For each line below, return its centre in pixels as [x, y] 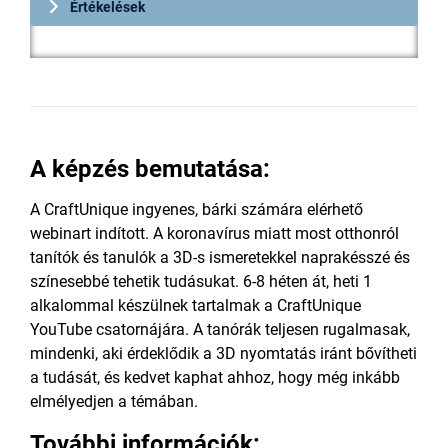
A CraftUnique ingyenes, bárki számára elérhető [196, 209]
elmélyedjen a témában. [118, 401]
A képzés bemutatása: [150, 169]
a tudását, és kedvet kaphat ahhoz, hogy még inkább [215, 377]
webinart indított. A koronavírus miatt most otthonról [214, 233]
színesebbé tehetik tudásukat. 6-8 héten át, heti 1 [201, 281]
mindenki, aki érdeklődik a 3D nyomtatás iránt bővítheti [223, 353]
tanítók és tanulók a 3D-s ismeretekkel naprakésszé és [220, 257]
